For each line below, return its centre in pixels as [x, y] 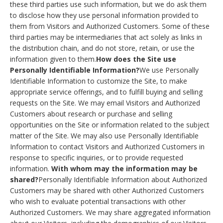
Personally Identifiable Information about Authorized [123, 180]
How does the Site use [136, 59]
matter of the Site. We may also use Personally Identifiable [104, 136]
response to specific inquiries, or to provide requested [97, 158]
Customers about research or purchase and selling [91, 114]
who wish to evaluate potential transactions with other [98, 202]
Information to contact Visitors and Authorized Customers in [107, 147]
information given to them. [53, 59]
